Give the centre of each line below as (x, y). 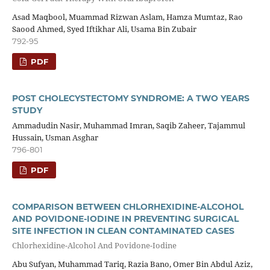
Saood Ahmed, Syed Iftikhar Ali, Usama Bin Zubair (104, 29)
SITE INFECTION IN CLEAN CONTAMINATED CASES (123, 231)
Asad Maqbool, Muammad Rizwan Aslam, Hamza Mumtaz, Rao (127, 17)
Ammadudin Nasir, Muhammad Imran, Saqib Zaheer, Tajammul (128, 126)
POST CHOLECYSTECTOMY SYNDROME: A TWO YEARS (130, 99)
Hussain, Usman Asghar (55, 138)
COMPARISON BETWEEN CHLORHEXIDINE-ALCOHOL (127, 207)
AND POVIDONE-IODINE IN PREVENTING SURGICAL (125, 219)
